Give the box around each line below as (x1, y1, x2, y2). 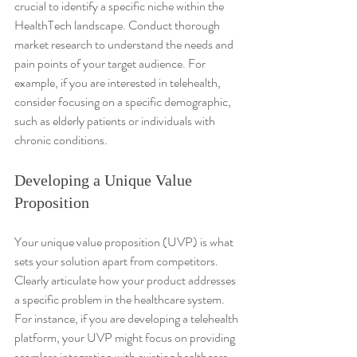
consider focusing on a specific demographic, (14, 92, 233, 111)
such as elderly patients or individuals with (14, 111, 218, 130)
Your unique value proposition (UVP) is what (14, 232, 236, 251)
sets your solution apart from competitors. (14, 251, 221, 270)
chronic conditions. (14, 130, 108, 149)
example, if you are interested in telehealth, (14, 73, 223, 92)
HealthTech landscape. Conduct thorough (14, 15, 222, 34)
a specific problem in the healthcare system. (14, 289, 227, 308)
